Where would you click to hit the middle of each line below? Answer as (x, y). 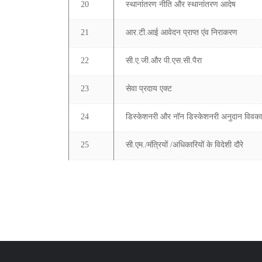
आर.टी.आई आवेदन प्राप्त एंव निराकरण (182, 32)
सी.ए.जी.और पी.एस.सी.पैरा (164, 61)
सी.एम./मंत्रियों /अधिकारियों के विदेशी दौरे (185, 145)
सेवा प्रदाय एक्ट (149, 89)
